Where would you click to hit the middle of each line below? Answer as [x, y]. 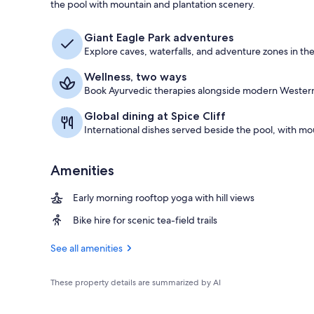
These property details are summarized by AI [136, 282]
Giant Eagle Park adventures [159, 37]
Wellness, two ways [135, 76]
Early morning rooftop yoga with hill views [164, 197]
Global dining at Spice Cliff [155, 116]
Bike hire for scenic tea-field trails [145, 220]
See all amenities [87, 248]
